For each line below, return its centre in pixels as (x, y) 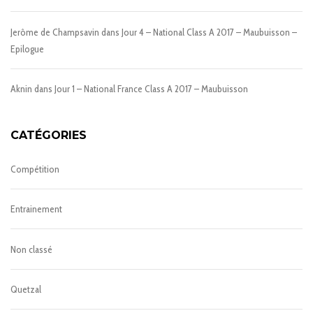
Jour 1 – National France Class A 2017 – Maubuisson (151, 88)
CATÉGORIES (49, 135)
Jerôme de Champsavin (55, 32)
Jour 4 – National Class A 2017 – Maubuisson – (209, 32)
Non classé (31, 249)
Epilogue (27, 49)
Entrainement (36, 209)
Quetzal (26, 289)
